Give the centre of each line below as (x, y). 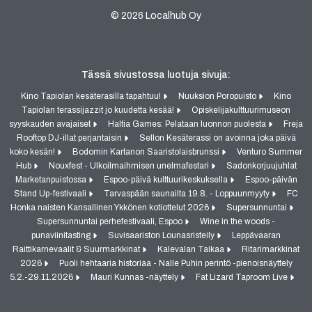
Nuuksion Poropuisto (218, 96)
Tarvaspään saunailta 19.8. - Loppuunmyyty (188, 193)
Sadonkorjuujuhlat (261, 165)
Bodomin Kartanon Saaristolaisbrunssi (147, 151)
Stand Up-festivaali (51, 193)
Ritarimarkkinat (271, 249)
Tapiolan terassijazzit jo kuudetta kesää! (99, 110)
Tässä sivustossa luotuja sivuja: (156, 75)
